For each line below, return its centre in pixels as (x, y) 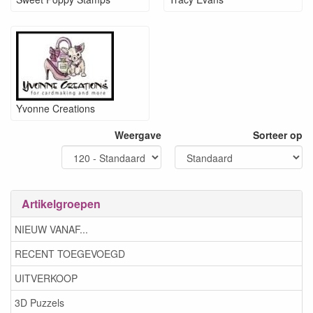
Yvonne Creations (56, 108)
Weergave (138, 134)
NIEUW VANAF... (51, 230)
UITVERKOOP (46, 278)
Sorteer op (278, 134)
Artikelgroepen (61, 203)
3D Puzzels (39, 303)
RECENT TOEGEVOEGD (70, 254)
